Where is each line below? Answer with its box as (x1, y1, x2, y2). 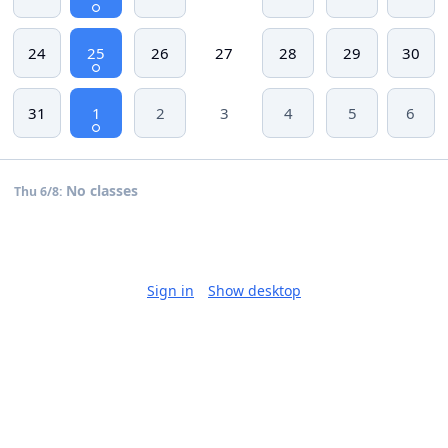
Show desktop (208, 280, 301, 300)
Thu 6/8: (14, 183, 62, 200)
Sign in (147, 280, 194, 300)
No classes (62, 181, 138, 200)
